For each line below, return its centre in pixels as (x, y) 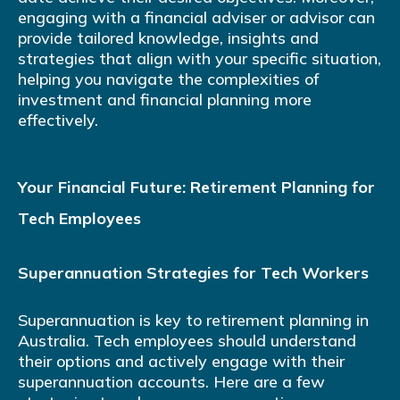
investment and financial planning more (165, 100)
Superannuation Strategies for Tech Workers (193, 273)
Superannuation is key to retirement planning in (193, 321)
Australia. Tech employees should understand (187, 341)
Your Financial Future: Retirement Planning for (196, 187)
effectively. (58, 121)
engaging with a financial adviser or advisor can (196, 18)
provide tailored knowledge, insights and (168, 38)
